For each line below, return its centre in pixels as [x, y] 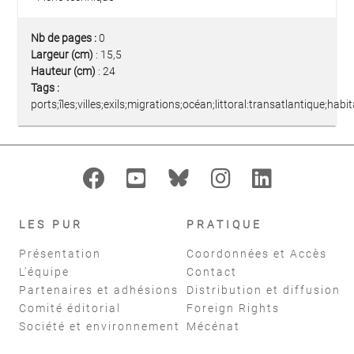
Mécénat [213, 326]
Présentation [60, 253]
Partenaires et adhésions [99, 290]
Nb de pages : [64, 38]
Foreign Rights [233, 308]
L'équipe [44, 271]
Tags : [45, 87]
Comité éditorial [70, 308]
